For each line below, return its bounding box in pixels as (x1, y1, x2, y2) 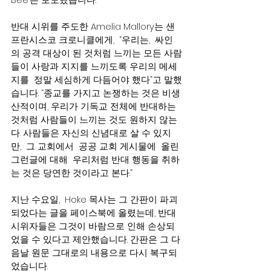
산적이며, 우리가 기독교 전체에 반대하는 (11, 100, 178, 113)
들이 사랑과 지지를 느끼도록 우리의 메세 (11, 60, 177, 73)
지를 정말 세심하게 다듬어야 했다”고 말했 (11, 73, 182, 86)
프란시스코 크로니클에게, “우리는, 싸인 (11, 33, 173, 46)
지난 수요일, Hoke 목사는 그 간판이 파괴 (11, 193, 178, 206)
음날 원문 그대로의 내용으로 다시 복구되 (11, 246, 177, 259)
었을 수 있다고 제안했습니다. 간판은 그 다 (11, 233, 180, 246)
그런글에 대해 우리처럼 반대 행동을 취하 (11, 153, 180, 166)
